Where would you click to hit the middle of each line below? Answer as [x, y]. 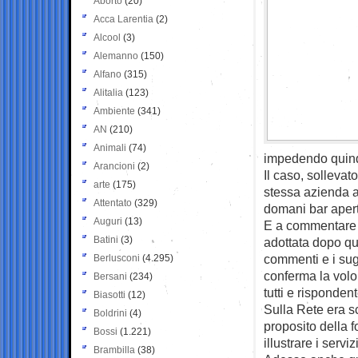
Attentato [113, 203]
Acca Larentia [123, 19]
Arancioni [114, 166]
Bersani [110, 276]
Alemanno [116, 56]
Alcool [107, 37]
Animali [110, 147]
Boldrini [110, 313]
